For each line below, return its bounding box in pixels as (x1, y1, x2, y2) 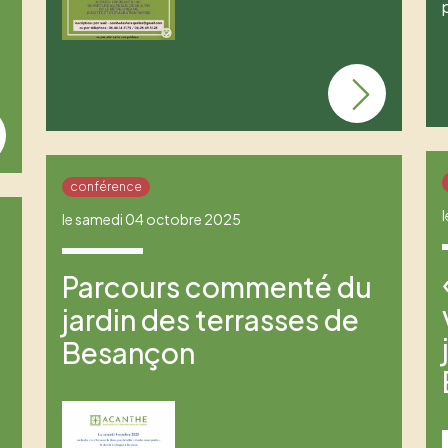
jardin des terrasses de (61, 302, 359, 338)
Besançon (61, 335, 195, 371)
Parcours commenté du (61, 269, 372, 305)
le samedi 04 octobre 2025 (61, 210, 241, 229)
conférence (69, 179, 142, 195)
